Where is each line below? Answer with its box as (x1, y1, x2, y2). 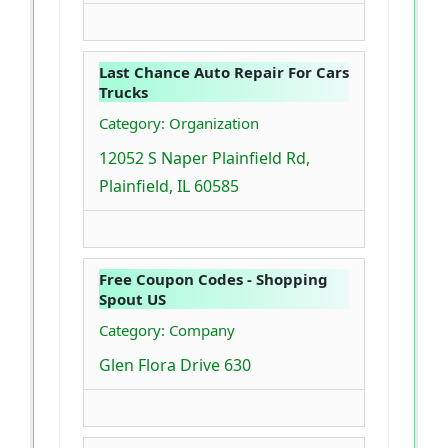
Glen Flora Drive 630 (99, 354, 251, 377)
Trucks (99, 82, 148, 103)
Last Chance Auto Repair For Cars (99, 62, 349, 83)
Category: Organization (99, 113, 259, 134)
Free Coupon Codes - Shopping (99, 269, 328, 290)
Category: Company (99, 320, 235, 341)
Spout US (99, 289, 166, 310)
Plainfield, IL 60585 (99, 175, 239, 198)
